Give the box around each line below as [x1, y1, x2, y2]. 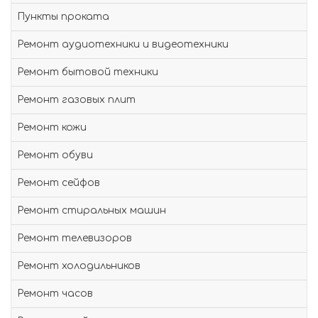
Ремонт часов [17, 288, 93, 299]
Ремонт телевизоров [17, 233, 132, 243]
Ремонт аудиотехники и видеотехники [17, 39, 229, 50]
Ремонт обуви [17, 150, 93, 160]
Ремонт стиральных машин [17, 205, 166, 216]
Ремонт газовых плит [17, 94, 136, 105]
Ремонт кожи [17, 122, 87, 133]
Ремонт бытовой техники [17, 67, 158, 77]
